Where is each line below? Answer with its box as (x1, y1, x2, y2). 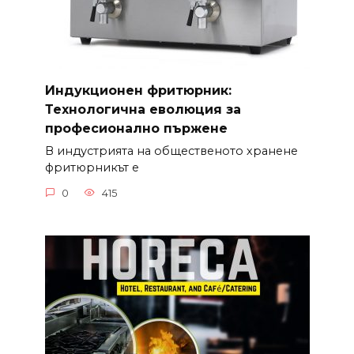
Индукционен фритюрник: (44, 82, 232, 98)
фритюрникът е (44, 160, 139, 175)
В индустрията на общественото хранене (44, 144, 298, 159)
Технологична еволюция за (44, 101, 241, 117)
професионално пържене (44, 120, 228, 136)
